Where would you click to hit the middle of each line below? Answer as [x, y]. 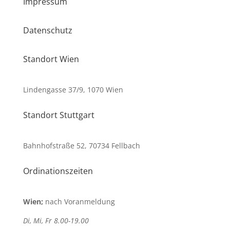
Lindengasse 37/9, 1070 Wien [73, 90]
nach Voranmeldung [79, 202]
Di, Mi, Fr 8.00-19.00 [56, 221]
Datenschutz [47, 30]
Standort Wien [51, 59]
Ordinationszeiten [58, 171]
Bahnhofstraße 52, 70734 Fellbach [81, 146]
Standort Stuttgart [59, 115]
